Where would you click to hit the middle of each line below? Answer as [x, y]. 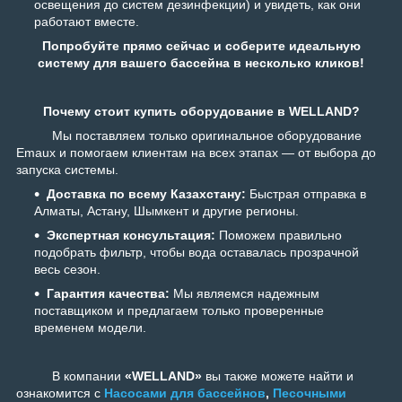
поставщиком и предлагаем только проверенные [179, 311]
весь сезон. [67, 270]
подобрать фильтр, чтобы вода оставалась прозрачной [197, 253]
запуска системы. [67, 170]
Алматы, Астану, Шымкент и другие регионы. [166, 211]
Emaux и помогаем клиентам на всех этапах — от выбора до [196, 153]
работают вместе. [87, 22]
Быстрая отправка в [306, 194]
